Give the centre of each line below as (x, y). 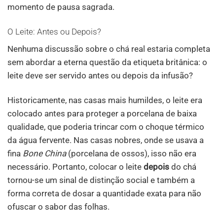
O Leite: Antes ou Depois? (54, 31)
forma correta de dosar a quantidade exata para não (104, 193)
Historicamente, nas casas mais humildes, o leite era (105, 100)
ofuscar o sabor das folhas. (58, 206)
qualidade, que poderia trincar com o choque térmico (106, 127)
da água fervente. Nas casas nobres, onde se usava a (106, 140)
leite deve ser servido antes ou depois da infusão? (100, 76)
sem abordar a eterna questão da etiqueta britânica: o (107, 62)
